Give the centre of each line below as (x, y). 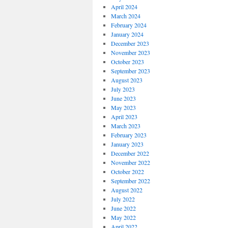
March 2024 (125, 16)
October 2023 (127, 62)
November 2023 (130, 52)
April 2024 (124, 7)
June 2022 (123, 208)
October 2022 (127, 172)
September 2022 (130, 181)
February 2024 (129, 25)
